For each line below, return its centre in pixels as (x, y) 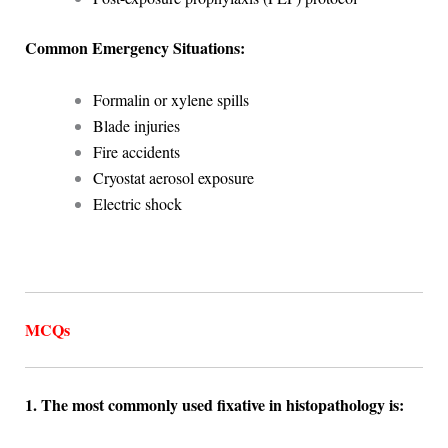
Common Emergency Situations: (134, 48)
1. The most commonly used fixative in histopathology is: (214, 405)
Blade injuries (136, 125)
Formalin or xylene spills (170, 99)
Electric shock (137, 203)
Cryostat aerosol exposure (173, 177)
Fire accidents (136, 151)
